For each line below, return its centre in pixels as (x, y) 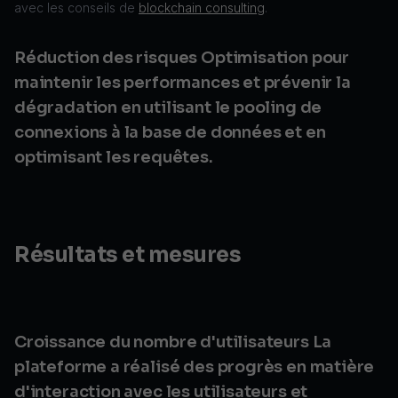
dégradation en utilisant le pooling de (168, 107)
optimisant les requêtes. (114, 157)
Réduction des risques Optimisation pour (182, 58)
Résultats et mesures (128, 255)
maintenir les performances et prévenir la (183, 83)
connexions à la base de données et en (170, 132)
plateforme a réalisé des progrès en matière (195, 367)
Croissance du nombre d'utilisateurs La (173, 342)
